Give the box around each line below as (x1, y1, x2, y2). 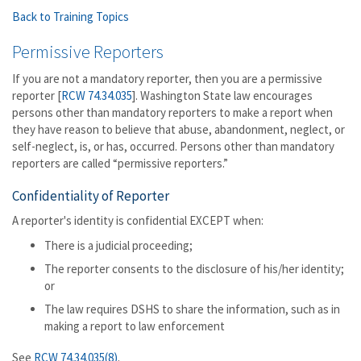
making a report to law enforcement (44, 318, 225, 334)
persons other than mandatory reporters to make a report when (12, 105, 333, 120)
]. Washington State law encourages (132, 88, 313, 103)
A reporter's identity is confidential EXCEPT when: (12, 213, 263, 228)
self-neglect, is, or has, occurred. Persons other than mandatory (12, 139, 334, 154)
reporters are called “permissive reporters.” (12, 156, 228, 171)
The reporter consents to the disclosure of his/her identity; (44, 261, 344, 276)
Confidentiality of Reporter (12, 187, 169, 205)
